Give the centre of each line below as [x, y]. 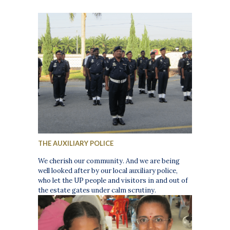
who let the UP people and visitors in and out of [113, 180]
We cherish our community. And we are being [109, 161]
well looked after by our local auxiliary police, [108, 170]
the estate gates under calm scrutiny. [97, 190]
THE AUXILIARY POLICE [76, 143]
